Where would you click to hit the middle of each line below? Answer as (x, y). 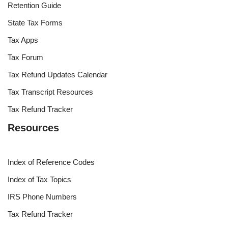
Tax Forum (25, 57)
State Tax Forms (35, 22)
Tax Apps (23, 40)
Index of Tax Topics (39, 179)
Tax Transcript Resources (50, 92)
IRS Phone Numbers (42, 196)
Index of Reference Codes (51, 162)
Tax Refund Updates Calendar (58, 74)
